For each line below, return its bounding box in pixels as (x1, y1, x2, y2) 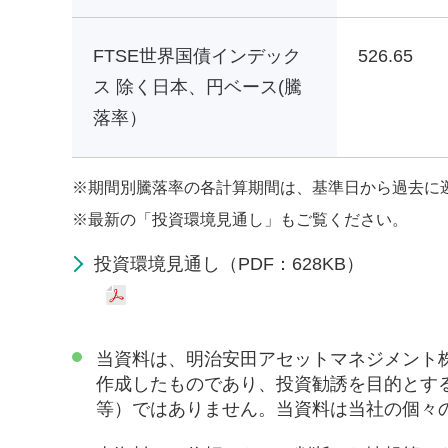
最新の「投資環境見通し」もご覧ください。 (88, 210, 408, 228)
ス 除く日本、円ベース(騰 (93, 77, 302, 98)
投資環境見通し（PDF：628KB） (94, 253, 364, 274)
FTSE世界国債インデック (93, 46, 301, 67)
